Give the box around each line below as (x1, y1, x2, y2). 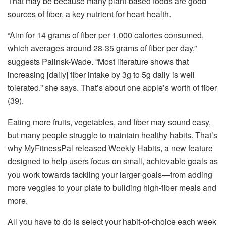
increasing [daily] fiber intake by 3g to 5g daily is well (8, 68, 195, 80)
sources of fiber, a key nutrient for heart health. (8, 8, 171, 20)
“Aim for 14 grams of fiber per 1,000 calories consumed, (8, 29, 204, 41)
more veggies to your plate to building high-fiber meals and (8, 181, 216, 193)
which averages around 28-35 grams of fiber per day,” (8, 42, 197, 54)
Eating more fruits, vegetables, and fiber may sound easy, (8, 116, 211, 128)
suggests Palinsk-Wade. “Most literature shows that (8, 55, 189, 67)
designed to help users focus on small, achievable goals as (8, 155, 218, 167)
